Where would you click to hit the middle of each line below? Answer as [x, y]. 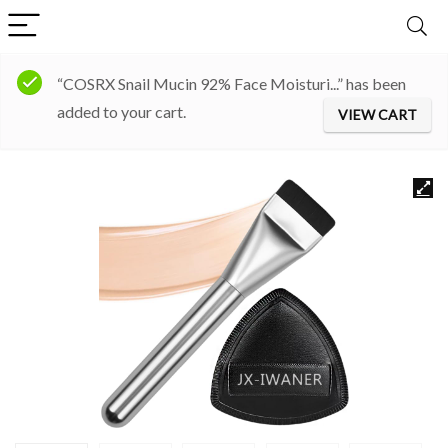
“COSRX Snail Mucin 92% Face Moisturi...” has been [231, 83]
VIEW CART [377, 114]
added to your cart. [121, 111]
